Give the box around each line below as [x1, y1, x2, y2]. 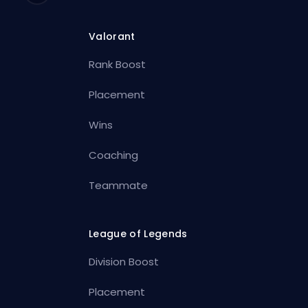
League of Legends [89, 226, 188, 241]
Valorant [89, 29, 135, 43]
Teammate [89, 177, 148, 192]
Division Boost [89, 254, 159, 269]
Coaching [89, 147, 139, 162]
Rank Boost [89, 56, 146, 71]
